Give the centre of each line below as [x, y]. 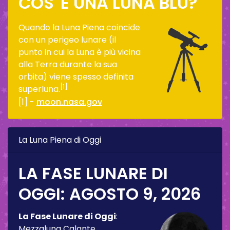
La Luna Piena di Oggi [60, 140]
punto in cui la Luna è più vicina [80, 52]
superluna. [39, 89]
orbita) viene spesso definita [76, 76]
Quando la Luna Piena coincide [79, 27]
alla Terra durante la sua [68, 64]
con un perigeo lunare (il [67, 40]
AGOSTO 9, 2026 [135, 194]
